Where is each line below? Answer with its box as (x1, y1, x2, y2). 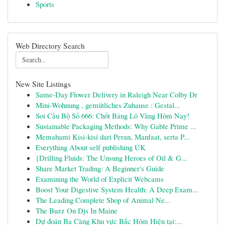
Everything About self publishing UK (36, 142, 146, 152)
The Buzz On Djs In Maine (36, 205, 118, 215)
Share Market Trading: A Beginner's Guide (36, 163, 164, 173)
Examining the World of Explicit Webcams (36, 174, 164, 184)
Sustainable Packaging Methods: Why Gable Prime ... (36, 121, 196, 131)
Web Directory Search (16, 41, 85, 51)
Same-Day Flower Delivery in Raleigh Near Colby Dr (36, 89, 197, 99)
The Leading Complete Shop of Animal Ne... (36, 195, 171, 205)
